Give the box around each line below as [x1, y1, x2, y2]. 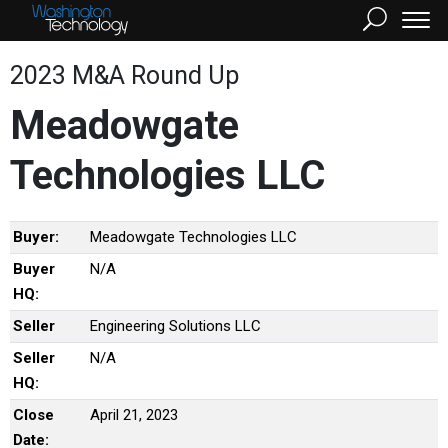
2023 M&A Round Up [10, 61, 239, 90]
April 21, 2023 [90, 406, 178, 424]
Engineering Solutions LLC [90, 317, 261, 335]
